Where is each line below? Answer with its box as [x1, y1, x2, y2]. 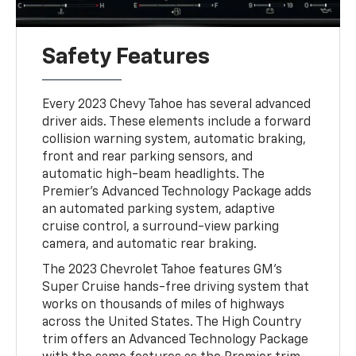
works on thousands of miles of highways [42, 299, 285, 312]
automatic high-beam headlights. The [42, 168, 265, 182]
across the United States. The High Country [42, 316, 302, 330]
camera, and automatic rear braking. [42, 238, 257, 252]
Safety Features [42, 46, 211, 69]
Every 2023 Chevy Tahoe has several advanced [42, 99, 311, 112]
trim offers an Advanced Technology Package [42, 334, 309, 347]
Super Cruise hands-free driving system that [42, 281, 310, 295]
